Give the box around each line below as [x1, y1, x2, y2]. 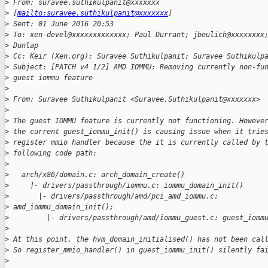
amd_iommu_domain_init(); [9, 203, 114, 212]
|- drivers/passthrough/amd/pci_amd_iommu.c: [9, 192, 218, 201]
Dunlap [9, 41, 38, 50]
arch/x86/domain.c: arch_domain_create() [9, 170, 185, 179]
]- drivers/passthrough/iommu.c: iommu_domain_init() [9, 181, 243, 190]
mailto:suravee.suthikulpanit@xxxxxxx [17, 9, 168, 18]
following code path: [9, 149, 97, 158]
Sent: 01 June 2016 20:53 [9, 20, 114, 29]
